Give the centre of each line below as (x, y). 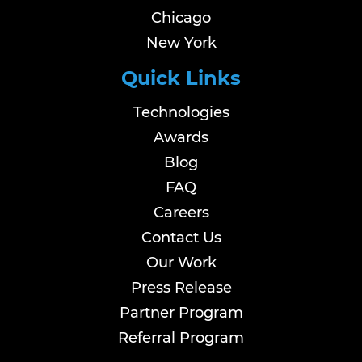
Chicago (181, 18)
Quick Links (181, 78)
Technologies (181, 112)
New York (181, 43)
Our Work (181, 263)
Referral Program (181, 338)
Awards (181, 137)
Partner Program (181, 313)
